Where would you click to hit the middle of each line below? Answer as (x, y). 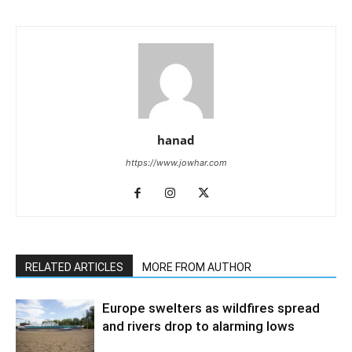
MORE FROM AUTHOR (197, 267)
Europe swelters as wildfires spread (211, 308)
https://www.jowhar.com (176, 162)
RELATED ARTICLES (74, 267)
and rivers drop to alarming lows (198, 326)
